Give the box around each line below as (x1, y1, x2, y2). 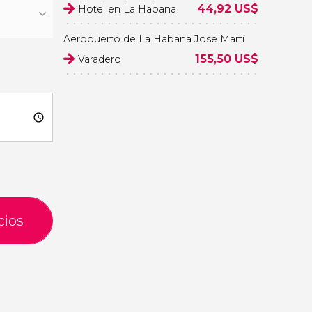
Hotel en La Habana (78, 3, 176, 15)
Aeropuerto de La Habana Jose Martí (63, 33, 244, 45)
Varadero (78, 53, 121, 65)
